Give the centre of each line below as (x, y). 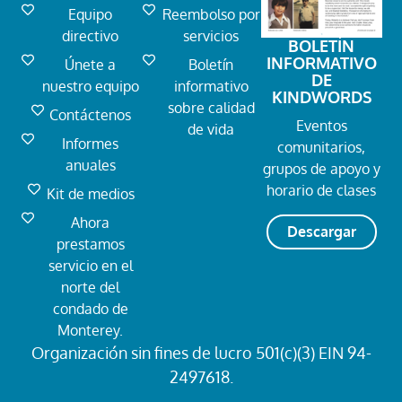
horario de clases (322, 191)
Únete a (91, 64)
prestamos (90, 244)
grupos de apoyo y (321, 169)
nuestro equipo (90, 86)
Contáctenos (91, 114)
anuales (90, 165)
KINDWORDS (321, 97)
